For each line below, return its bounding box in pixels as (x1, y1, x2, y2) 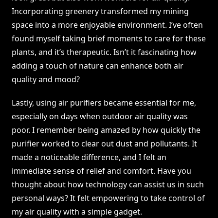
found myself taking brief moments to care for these (12, 33, 206, 44)
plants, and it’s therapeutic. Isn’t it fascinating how (12, 47, 197, 58)
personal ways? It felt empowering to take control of (12, 193, 205, 204)
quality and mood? (12, 74, 80, 85)
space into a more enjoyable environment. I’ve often (12, 19, 203, 31)
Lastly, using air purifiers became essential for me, (12, 97, 196, 109)
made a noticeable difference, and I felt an (12, 152, 166, 163)
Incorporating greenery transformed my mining (12, 6, 189, 17)
